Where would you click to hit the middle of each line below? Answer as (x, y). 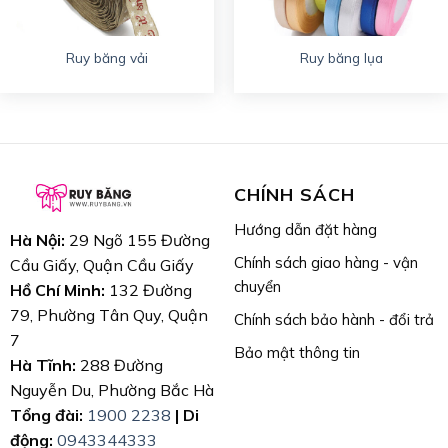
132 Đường (148, 290)
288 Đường (119, 365)
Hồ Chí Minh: (57, 290)
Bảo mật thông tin (296, 353)
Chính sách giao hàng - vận (325, 263)
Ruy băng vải (107, 57)
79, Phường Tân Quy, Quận (108, 315)
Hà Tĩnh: (42, 365)
